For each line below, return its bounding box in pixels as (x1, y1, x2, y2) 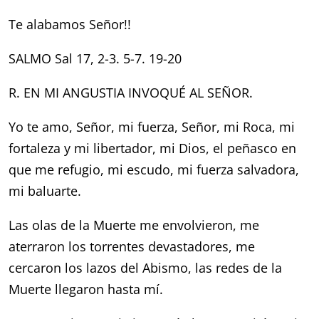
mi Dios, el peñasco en (159, 140, 297, 157)
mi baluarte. (9, 182, 82, 199)
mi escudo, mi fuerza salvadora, (108, 161, 300, 178)
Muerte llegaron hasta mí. (9, 281, 164, 298)
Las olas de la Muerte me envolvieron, (9, 216, 241, 234)
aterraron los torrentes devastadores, (9, 238, 236, 255)
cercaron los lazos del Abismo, (9, 259, 196, 276)
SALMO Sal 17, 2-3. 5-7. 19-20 (9, 50, 182, 67)
